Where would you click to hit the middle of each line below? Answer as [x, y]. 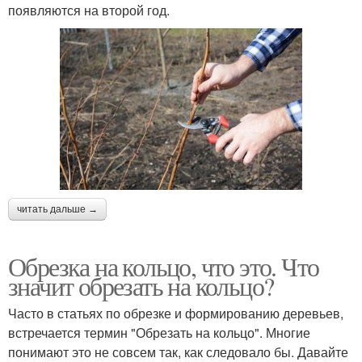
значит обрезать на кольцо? [141, 285]
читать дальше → [57, 209]
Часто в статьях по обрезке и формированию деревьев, [176, 313]
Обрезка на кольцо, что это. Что [164, 266]
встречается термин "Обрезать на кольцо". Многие [159, 332]
